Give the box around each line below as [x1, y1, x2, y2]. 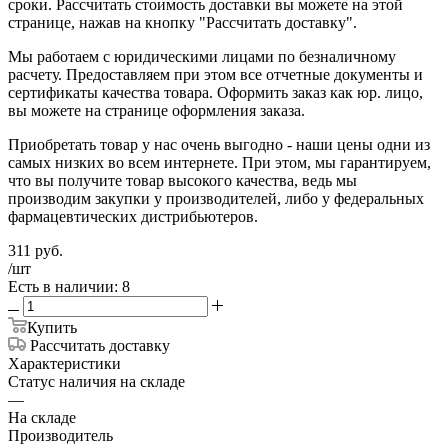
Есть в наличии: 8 [8, 277, 130, 295]
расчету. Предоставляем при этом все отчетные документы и [8, 65, 423, 83]
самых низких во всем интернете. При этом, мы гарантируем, [8, 153, 431, 171]
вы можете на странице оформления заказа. [8, 101, 305, 119]
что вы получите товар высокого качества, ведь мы [8, 171, 357, 189]
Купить [27, 318, 77, 336]
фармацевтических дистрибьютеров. [8, 207, 258, 225]
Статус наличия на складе [8, 372, 185, 390]
